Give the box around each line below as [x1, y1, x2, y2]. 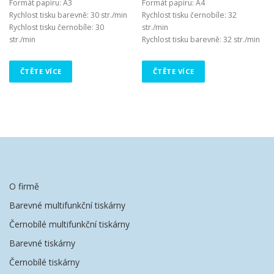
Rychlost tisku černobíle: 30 [9, 22, 104, 33]
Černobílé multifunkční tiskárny [9, 218, 130, 231]
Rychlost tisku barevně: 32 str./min [142, 34, 261, 45]
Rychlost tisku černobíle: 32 [142, 10, 237, 21]
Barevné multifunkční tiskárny [9, 199, 125, 212]
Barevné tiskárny [9, 237, 75, 250]
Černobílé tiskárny [9, 256, 80, 268]
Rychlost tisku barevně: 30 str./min [9, 10, 127, 21]
